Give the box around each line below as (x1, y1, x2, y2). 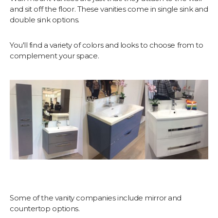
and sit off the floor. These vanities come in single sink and (10, 4, 208, 14)
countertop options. (10, 203, 80, 213)
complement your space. (10, 51, 99, 61)
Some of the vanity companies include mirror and (10, 193, 182, 202)
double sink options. (10, 15, 80, 25)
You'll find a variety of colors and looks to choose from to (10, 40, 203, 50)
